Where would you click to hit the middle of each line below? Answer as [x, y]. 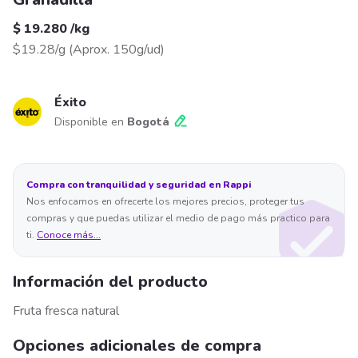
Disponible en [91, 122]
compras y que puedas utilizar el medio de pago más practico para [178, 219]
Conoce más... [69, 235]
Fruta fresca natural [66, 311]
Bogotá [148, 122]
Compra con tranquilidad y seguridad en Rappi [139, 185]
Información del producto [110, 282]
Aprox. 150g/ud [117, 50]
